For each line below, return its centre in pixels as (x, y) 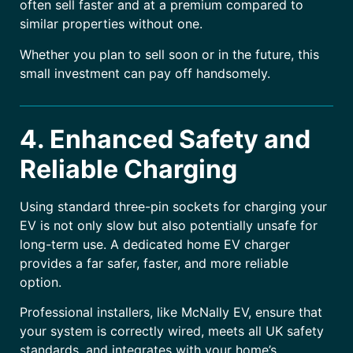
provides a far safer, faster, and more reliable (154, 264)
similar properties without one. (111, 24)
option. (41, 282)
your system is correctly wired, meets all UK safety (172, 331)
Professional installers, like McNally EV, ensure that (171, 312)
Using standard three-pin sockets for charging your (173, 207)
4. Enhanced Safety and (165, 139)
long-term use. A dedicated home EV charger (155, 245)
